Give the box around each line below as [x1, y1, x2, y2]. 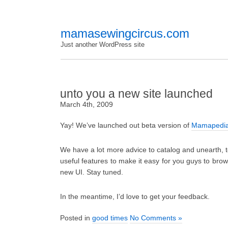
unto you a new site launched [60, 87, 213, 100]
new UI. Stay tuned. [60, 168, 123, 176]
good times [92, 214, 128, 222]
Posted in [60, 214, 92, 222]
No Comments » [130, 214, 182, 222]
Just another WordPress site [61, 41, 145, 48]
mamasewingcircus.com [61, 26, 189, 40]
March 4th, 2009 [60, 101, 113, 108]
